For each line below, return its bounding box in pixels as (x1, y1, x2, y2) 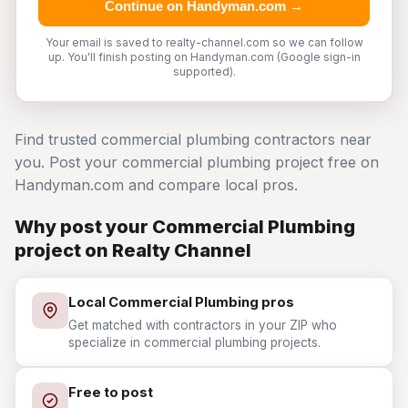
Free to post (68, 384, 153, 401)
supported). (172, 65, 236, 78)
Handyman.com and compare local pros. (15, 176, 298, 194)
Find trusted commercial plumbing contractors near (15, 130, 372, 148)
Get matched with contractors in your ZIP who (68, 318, 337, 332)
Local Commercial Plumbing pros (68, 294, 294, 311)
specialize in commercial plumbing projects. (68, 335, 321, 350)
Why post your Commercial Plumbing (15, 216, 355, 238)
